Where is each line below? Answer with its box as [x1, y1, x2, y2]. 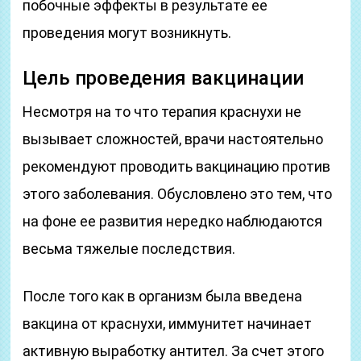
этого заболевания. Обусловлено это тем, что [23, 185, 333, 202]
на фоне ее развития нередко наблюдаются [23, 213, 323, 230]
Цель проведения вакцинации [23, 67, 305, 89]
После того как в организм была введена [23, 288, 303, 305]
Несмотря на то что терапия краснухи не [23, 103, 302, 120]
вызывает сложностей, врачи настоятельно [23, 131, 324, 147]
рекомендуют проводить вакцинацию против [23, 158, 331, 175]
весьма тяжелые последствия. [23, 240, 236, 257]
